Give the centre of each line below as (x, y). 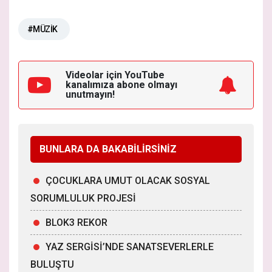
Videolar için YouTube (115, 75)
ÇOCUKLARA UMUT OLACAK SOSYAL (128, 181)
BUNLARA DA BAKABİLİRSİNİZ (108, 149)
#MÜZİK (42, 29)
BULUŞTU (52, 265)
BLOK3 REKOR (76, 223)
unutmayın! (90, 95)
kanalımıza (91, 85)
